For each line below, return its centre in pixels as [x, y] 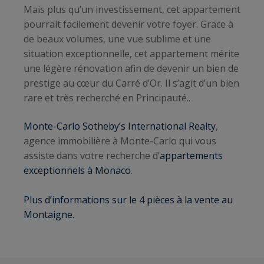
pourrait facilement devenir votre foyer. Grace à [128, 24]
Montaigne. [49, 214]
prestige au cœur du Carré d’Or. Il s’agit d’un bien [131, 83]
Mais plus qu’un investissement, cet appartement [132, 10]
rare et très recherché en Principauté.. [107, 98]
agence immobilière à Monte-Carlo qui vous [120, 141]
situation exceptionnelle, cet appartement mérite [131, 54]
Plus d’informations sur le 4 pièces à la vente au [128, 199]
